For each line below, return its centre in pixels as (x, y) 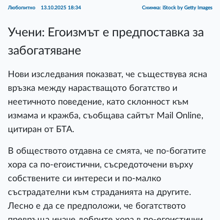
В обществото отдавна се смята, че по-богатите (107, 151)
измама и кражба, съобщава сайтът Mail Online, (106, 116)
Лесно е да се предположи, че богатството (97, 206)
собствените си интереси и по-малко (84, 179)
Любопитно (22, 8)
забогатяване (44, 51)
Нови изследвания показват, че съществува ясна (108, 74)
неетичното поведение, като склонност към (98, 102)
